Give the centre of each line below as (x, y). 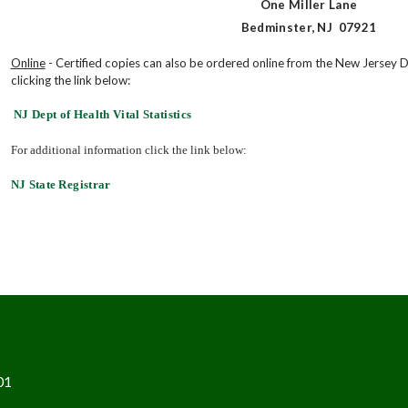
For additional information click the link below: (128, 149)
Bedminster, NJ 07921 (309, 27)
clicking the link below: (70, 80)
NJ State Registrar (61, 184)
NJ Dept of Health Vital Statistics (102, 114)
